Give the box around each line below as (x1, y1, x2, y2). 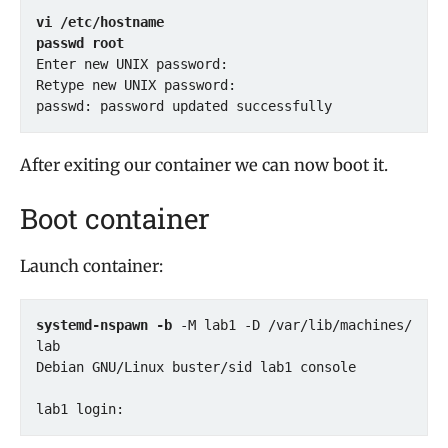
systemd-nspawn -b (36, 317, 172, 333)
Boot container (20, 200, 210, 237)
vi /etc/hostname (36, 14, 164, 30)
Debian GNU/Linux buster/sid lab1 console (36, 359, 356, 375)
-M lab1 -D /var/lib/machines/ (172, 317, 412, 333)
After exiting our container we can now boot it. (20, 155, 388, 176)
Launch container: (20, 256, 163, 277)
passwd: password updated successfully (36, 98, 332, 114)
